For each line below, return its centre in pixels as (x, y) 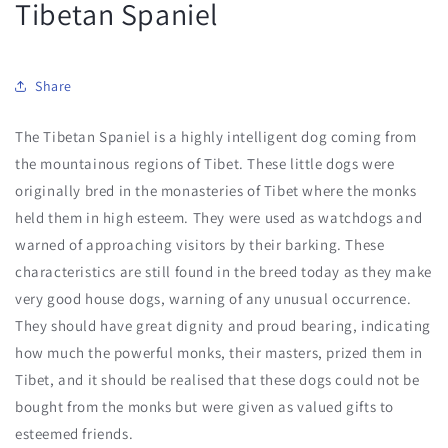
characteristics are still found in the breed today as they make (223, 272)
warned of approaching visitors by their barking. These (200, 245)
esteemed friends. (74, 434)
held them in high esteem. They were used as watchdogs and (219, 218)
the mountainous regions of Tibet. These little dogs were (205, 164)
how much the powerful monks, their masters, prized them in (219, 353)
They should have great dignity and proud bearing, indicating (223, 326)
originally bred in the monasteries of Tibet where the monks (216, 191)
